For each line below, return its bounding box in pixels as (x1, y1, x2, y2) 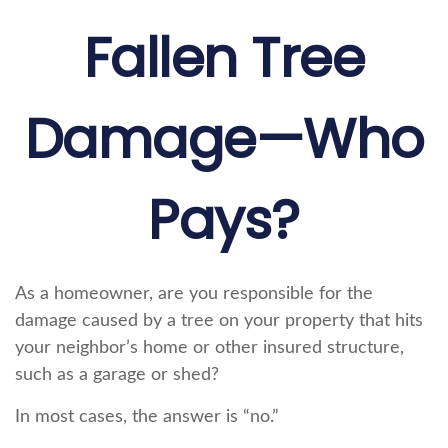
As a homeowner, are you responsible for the (15, 285, 373, 303)
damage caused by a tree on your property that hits (15, 312, 423, 330)
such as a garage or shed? (15, 366, 219, 384)
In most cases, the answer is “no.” (15, 408, 279, 426)
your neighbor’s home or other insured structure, (15, 339, 404, 357)
